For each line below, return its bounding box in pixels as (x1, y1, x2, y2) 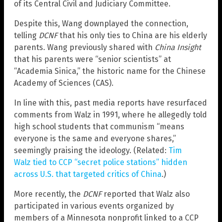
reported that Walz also (102, 189, 190, 199)
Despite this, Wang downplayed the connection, (14, 18, 188, 28)
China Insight (155, 42, 201, 52)
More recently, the (14, 189, 83, 199)
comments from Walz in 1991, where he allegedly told (14, 110, 207, 119)
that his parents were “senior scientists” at (14, 54, 171, 64)
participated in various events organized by (14, 201, 174, 211)
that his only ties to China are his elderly (57, 30, 207, 40)
